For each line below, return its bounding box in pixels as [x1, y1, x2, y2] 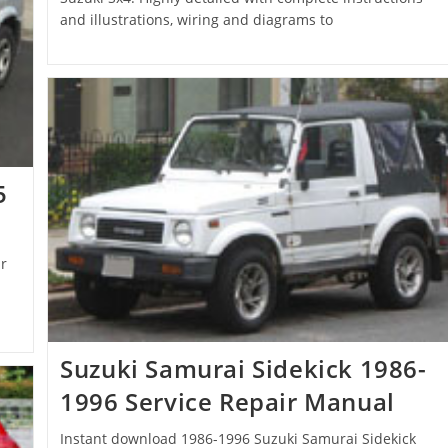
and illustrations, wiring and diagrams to [60, 10, 334, 30]
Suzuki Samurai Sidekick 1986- [60, 351, 427, 385]
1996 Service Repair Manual [60, 384, 395, 418]
